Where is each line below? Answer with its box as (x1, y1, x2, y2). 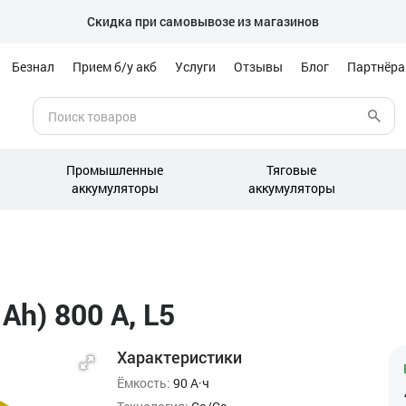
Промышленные (66, 161, 163, 179)
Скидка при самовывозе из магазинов (87, 13, 319, 30)
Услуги (175, 58, 216, 75)
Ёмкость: (117, 374, 170, 391)
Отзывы (234, 58, 283, 75)
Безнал (12, 58, 54, 75)
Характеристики (117, 346, 242, 368)
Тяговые (266, 161, 316, 179)
